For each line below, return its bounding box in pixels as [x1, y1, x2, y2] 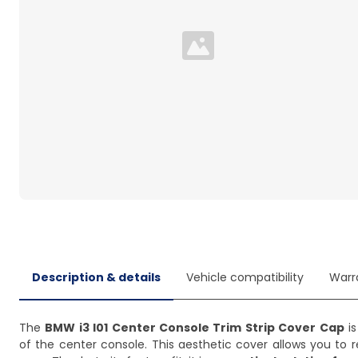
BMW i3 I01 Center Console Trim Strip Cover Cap [45, 320, 344, 336]
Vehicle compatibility [186, 269, 304, 285]
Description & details [32, 269, 161, 285]
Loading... [197, 44, 253, 63]
